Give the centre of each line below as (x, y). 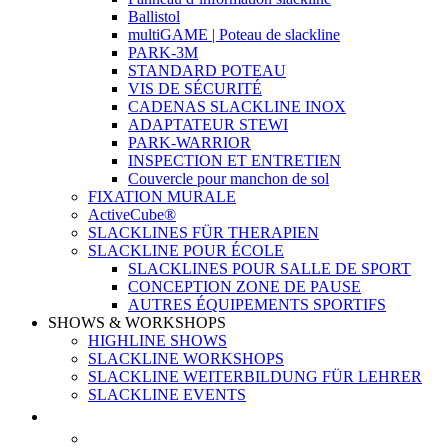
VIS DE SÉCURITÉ (195, 88)
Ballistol (154, 16)
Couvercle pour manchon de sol (228, 178)
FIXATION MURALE (162, 196)
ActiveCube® (132, 214)
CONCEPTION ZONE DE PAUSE (244, 286)
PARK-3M (163, 52)
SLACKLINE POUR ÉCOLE (186, 250)
